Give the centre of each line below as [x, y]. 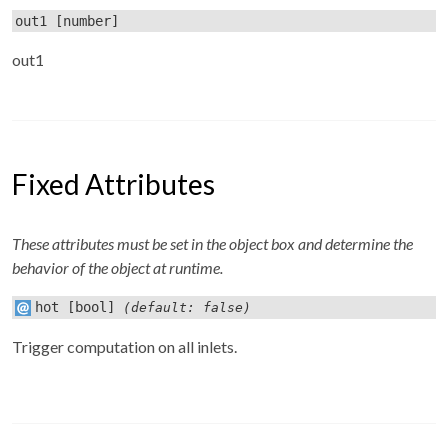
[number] [83, 20]
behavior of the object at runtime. [117, 267]
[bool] [87, 307]
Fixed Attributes [113, 184]
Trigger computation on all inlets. [124, 347]
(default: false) [183, 308]
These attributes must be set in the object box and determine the [212, 243]
